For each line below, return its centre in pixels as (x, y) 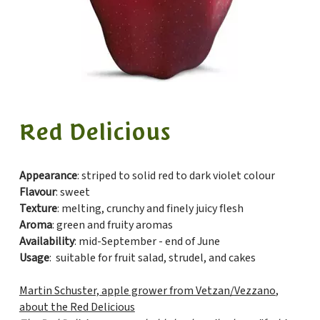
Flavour (37, 192)
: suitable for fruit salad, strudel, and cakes (152, 258)
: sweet (72, 192)
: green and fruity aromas (112, 225)
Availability (46, 241)
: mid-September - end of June (147, 241)
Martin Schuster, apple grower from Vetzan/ (126, 291)
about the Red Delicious (77, 307)
